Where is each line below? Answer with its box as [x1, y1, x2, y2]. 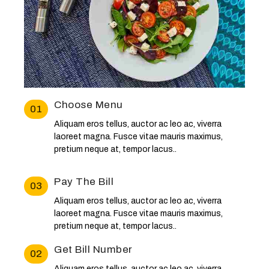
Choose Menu [54, 99, 123, 111]
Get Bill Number [54, 244, 133, 256]
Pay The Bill [54, 176, 113, 188]
